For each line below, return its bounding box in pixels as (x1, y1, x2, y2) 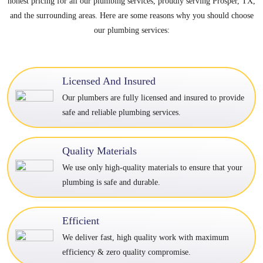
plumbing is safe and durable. (62, 177, 160, 187)
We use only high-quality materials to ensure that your (62, 163, 242, 172)
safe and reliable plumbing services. (62, 107, 181, 117)
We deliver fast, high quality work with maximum (62, 232, 229, 242)
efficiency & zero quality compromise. (62, 247, 191, 257)
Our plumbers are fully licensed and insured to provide (62, 93, 244, 102)
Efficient (62, 214, 99, 227)
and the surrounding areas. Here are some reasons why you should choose (9, 11, 254, 20)
